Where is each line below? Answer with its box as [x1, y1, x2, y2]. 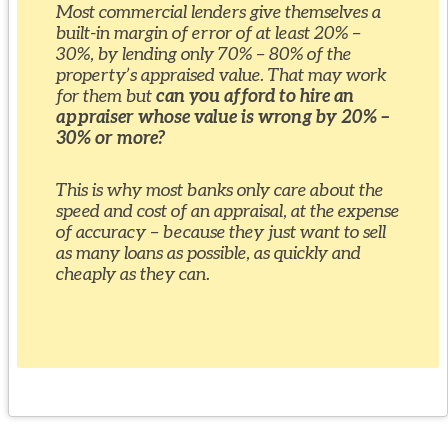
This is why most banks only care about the [56, 179, 384, 201]
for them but [56, 84, 157, 106]
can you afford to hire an [156, 84, 355, 106]
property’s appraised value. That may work [56, 63, 387, 85]
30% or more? [56, 126, 167, 148]
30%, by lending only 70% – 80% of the [56, 42, 352, 64]
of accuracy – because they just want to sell [56, 221, 387, 243]
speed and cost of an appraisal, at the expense [56, 200, 400, 222]
